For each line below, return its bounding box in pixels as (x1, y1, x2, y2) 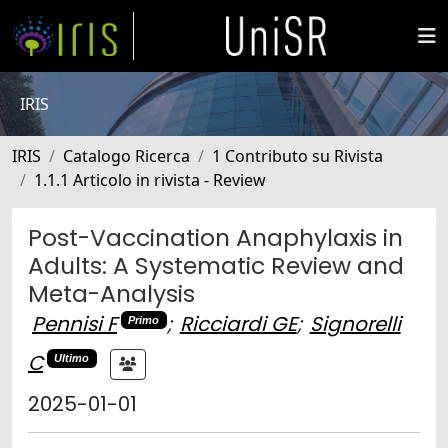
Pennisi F (32, 310, 117, 338)
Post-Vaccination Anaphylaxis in (28, 221, 403, 254)
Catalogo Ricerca (63, 145, 190, 167)
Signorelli (309, 310, 401, 338)
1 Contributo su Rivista (212, 145, 383, 167)
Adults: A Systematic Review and (28, 249, 404, 282)
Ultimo (54, 352, 90, 365)
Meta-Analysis (28, 277, 195, 310)
